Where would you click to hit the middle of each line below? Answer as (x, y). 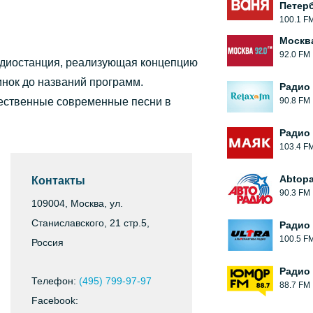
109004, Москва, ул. (77, 203)
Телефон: (55, 281)
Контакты (58, 181)
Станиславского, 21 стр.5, (90, 223)
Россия (48, 242)
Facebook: (55, 300)
